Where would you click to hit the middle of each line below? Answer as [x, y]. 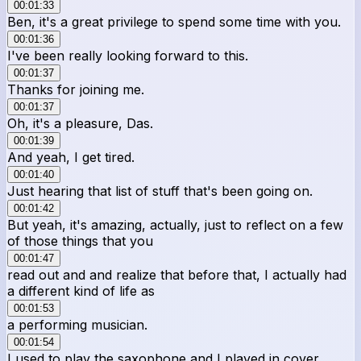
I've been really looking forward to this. [128, 55]
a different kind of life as [81, 290]
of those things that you [80, 241]
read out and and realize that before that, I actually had [177, 274]
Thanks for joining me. [76, 89]
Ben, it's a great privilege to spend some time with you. [174, 21]
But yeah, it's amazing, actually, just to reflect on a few [175, 224]
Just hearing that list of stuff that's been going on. [160, 191]
